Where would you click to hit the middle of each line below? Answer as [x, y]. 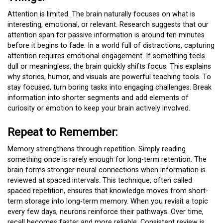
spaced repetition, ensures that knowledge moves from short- [108, 191]
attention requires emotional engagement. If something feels [106, 56]
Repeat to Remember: [62, 132]
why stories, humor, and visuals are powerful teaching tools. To [109, 77]
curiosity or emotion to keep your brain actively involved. [99, 109]
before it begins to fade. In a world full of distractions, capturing [111, 46]
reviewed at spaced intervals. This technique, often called [100, 180]
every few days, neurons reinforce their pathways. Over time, [106, 212]
